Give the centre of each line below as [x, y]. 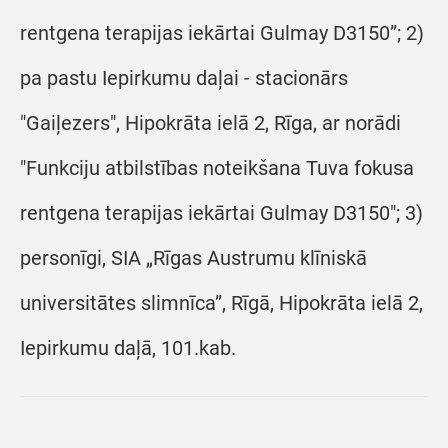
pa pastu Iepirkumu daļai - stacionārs [184, 78]
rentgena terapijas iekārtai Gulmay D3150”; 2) [222, 33]
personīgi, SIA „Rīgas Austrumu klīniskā [193, 258]
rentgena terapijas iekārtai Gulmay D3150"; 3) [221, 213]
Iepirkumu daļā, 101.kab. [128, 348]
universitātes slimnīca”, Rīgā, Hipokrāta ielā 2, [221, 303]
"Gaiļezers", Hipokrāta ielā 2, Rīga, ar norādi [210, 123]
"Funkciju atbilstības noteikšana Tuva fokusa [217, 168]
